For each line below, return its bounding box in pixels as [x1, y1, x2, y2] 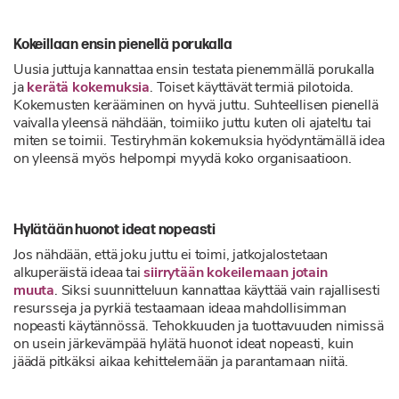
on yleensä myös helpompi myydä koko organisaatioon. [13, 152, 352, 167]
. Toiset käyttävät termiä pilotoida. [150, 81, 354, 95]
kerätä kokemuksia [27, 81, 151, 95]
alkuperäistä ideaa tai [13, 266, 144, 281]
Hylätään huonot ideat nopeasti [13, 222, 216, 239]
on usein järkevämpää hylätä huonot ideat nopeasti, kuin [13, 338, 354, 352]
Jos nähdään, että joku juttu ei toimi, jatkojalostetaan [13, 248, 328, 263]
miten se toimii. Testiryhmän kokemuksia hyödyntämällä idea [13, 134, 385, 149]
